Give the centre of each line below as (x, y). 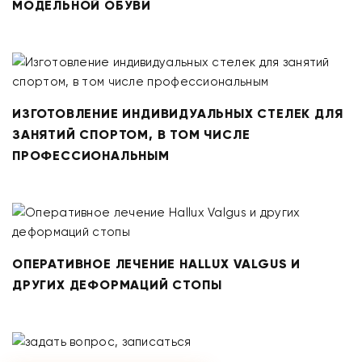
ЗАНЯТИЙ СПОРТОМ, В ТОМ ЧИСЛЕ (131, 135)
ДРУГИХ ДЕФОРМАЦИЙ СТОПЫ (117, 285)
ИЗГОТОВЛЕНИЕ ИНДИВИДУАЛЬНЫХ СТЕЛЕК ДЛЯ (178, 114)
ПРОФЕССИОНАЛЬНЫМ (91, 156)
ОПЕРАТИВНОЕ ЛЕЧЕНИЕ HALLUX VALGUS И (156, 264)
